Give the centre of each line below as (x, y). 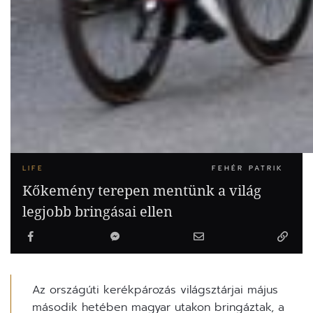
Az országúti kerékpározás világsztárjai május (155, 290)
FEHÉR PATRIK (248, 168)
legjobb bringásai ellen (97, 212)
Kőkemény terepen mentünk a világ (142, 191)
